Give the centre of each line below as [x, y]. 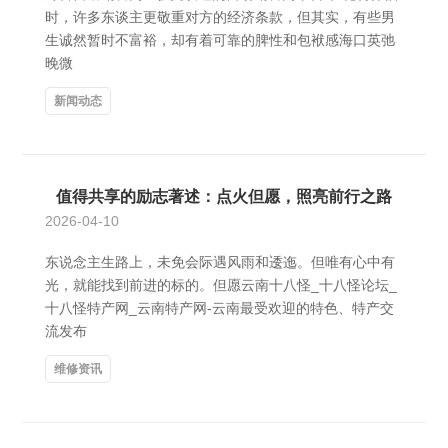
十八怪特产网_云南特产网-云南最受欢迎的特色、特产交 [219, 308]
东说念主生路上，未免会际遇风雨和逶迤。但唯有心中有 [220, 262]
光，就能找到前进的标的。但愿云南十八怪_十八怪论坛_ [221, 285]
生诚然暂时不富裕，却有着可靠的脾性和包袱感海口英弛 [220, 40]
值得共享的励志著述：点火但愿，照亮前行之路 [224, 196]
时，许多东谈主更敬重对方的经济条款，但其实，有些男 [220, 17]
